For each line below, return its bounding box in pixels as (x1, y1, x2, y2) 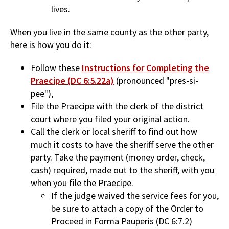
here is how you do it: (10, 38, 91, 51)
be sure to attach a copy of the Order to (51, 202, 203, 214)
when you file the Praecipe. (31, 176, 133, 189)
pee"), (31, 87, 53, 99)
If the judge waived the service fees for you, (51, 189, 219, 201)
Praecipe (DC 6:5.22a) (31, 74, 114, 86)
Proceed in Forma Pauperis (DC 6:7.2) (51, 215, 192, 227)
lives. (51, 3, 70, 15)
